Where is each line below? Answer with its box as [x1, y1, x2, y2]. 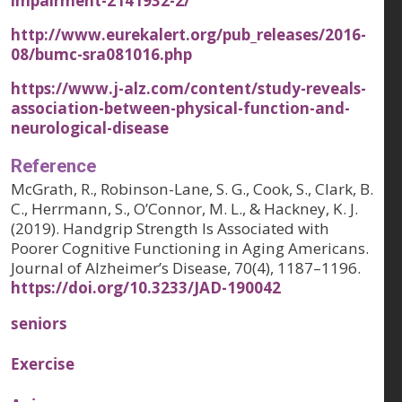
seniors [11, 312, 67, 334]
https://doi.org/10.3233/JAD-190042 [11, 276, 281, 298]
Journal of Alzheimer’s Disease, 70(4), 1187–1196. [11, 257, 361, 278]
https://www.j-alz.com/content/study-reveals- [11, 77, 366, 99]
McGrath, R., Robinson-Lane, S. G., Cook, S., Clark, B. [11, 178, 373, 199]
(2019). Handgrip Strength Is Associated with [11, 217, 329, 239]
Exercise [11, 354, 74, 375]
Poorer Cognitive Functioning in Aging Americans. [11, 237, 369, 258]
